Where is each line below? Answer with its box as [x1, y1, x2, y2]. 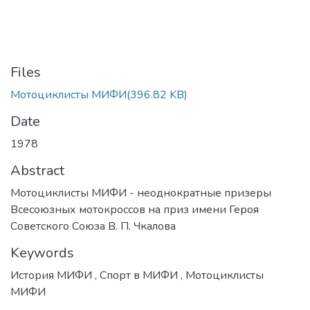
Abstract [10, 161, 64, 180]
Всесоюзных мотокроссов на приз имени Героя [10, 202, 259, 217]
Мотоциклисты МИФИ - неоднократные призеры [10, 185, 271, 201]
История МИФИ [10, 268, 95, 283]
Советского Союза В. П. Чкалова [10, 219, 176, 234]
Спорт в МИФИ [97, 268, 181, 283]
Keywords [10, 244, 74, 262]
